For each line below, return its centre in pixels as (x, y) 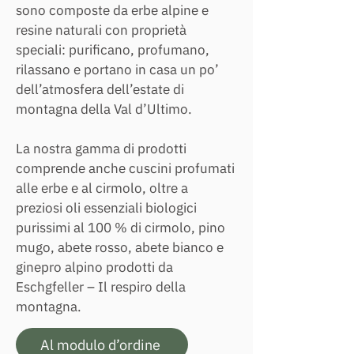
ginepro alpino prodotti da (94, 267)
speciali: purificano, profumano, (113, 50)
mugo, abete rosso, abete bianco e (120, 247)
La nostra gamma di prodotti (101, 149)
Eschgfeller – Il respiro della (101, 287)
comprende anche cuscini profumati (125, 168)
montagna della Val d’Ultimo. (104, 109)
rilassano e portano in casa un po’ (117, 70)
